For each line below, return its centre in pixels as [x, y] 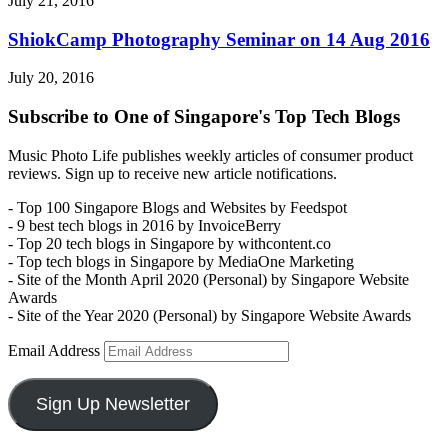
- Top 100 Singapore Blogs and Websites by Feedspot [177, 207]
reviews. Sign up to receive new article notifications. [172, 173]
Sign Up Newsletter [112, 403]
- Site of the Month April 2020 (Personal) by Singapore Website [208, 279]
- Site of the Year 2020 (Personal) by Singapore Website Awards [209, 315]
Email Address [56, 350]
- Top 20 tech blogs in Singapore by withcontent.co [169, 243]
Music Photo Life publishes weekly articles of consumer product [210, 155]
